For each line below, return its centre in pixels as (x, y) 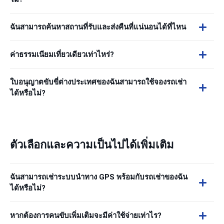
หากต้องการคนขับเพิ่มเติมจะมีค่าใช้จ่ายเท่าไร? (86, 215)
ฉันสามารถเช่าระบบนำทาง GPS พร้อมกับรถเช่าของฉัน (99, 177)
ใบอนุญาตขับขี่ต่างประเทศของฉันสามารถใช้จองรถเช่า (98, 82)
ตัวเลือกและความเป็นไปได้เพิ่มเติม (92, 145)
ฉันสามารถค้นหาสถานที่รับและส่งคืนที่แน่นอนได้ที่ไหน (98, 27)
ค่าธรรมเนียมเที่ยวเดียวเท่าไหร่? (62, 54)
